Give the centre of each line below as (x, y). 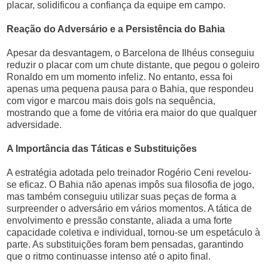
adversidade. (34, 125)
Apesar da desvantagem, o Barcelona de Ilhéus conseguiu (131, 53)
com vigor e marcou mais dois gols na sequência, (111, 101)
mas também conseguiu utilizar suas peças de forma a (122, 197)
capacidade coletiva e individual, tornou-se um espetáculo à (134, 232)
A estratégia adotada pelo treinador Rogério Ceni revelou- (129, 173)
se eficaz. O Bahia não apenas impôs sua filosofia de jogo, (131, 185)
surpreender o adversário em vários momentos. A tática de (130, 208)
